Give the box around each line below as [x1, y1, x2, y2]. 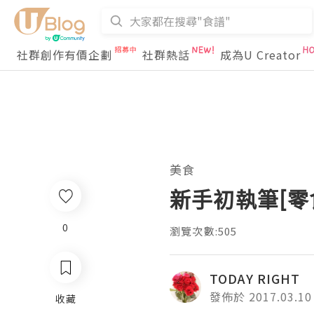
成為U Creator [220, 46, 301, 63]
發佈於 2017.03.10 [210, 288, 312, 305]
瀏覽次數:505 [170, 224, 238, 238]
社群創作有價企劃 [17, 46, 112, 63]
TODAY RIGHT [210, 269, 300, 287]
